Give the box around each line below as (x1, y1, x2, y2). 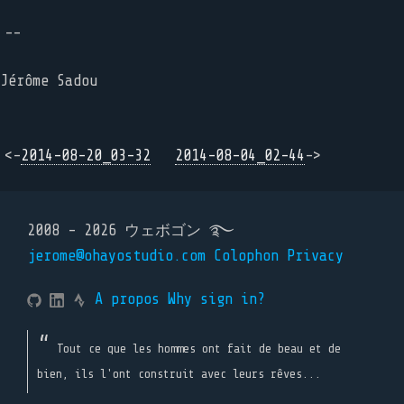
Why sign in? (168, 290, 265, 308)
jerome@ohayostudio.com (27, 247, 206, 264)
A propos (95, 290, 160, 308)
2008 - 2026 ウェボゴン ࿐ (27, 222, 234, 239)
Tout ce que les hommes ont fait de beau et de (56, 341, 341, 355)
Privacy (287, 247, 344, 264)
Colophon (214, 247, 279, 264)
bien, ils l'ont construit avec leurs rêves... (37, 366, 321, 381)
